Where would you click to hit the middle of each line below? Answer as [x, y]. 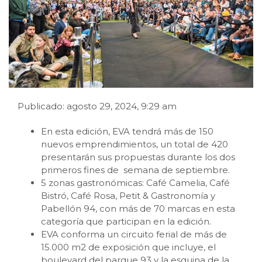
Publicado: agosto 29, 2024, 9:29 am [97, 106]
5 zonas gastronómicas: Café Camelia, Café [135, 182]
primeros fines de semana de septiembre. [135, 170]
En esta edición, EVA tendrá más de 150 [127, 131]
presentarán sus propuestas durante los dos [138, 157]
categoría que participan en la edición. [126, 221]
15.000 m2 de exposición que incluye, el [128, 247]
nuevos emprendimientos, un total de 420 [135, 144]
